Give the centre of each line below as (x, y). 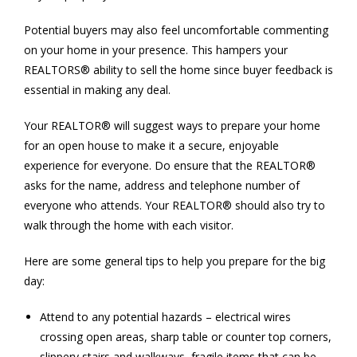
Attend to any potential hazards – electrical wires (165, 316)
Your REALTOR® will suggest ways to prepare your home (172, 125)
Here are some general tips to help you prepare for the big (175, 261)
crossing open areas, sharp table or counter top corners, (186, 336)
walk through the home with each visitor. (129, 225)
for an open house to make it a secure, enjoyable (151, 145)
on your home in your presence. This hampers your (156, 49)
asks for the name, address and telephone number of (162, 185)
